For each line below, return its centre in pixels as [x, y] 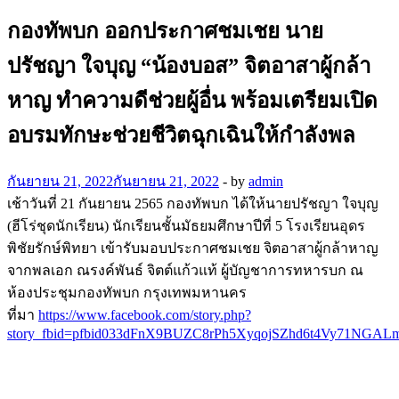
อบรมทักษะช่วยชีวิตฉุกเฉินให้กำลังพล [181, 135]
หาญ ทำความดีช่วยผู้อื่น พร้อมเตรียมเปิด [192, 100]
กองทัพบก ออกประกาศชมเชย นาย [165, 31]
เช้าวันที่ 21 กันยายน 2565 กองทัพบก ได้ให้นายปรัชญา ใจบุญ [193, 203]
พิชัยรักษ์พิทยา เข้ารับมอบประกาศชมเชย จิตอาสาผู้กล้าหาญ [193, 248]
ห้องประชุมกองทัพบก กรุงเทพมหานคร [127, 292]
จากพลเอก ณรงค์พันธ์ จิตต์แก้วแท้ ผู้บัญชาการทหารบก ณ [185, 270]
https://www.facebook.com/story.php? [145, 314]
